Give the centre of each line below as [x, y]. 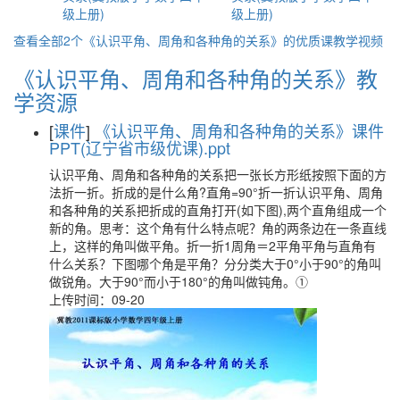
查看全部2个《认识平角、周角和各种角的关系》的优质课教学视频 [198, 41]
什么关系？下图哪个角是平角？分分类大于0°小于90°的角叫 [215, 264]
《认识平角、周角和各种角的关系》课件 [239, 131]
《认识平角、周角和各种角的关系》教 [196, 79]
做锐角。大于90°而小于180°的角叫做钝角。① [179, 282]
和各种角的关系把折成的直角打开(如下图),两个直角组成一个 [218, 210]
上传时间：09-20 [97, 300]
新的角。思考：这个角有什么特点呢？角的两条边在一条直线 [218, 228]
